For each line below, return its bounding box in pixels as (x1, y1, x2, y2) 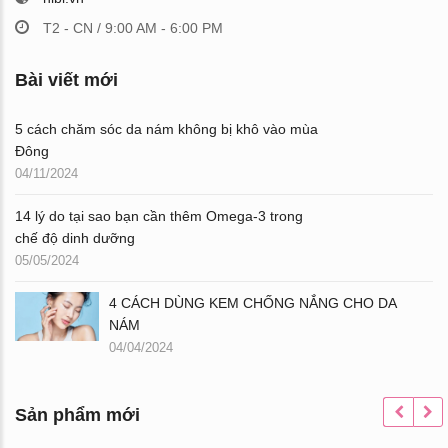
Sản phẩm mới (15, 404, 140, 425)
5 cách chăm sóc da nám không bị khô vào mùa (15, 120, 318, 137)
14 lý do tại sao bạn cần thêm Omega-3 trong (15, 207, 303, 224)
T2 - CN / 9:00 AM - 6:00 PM (43, 19, 223, 36)
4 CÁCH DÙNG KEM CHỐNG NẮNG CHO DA (108, 294, 396, 311)
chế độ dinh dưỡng (15, 229, 135, 246)
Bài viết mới (15, 69, 118, 90)
